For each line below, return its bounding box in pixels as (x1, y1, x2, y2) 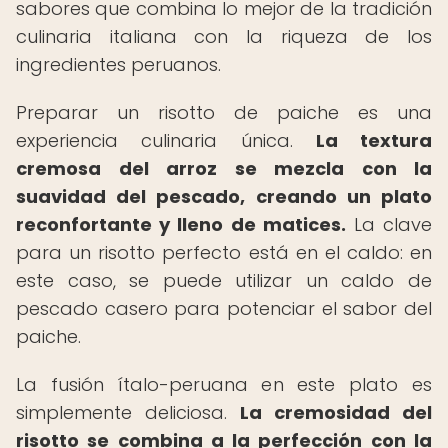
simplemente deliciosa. (16, 400, 240, 425)
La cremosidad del (240, 400, 432, 425)
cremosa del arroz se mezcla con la (16, 156, 432, 181)
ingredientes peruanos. (16, 52, 221, 77)
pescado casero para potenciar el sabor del (16, 296, 432, 321)
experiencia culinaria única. (16, 128, 316, 153)
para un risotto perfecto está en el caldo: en (16, 240, 432, 265)
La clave (345, 212, 433, 237)
